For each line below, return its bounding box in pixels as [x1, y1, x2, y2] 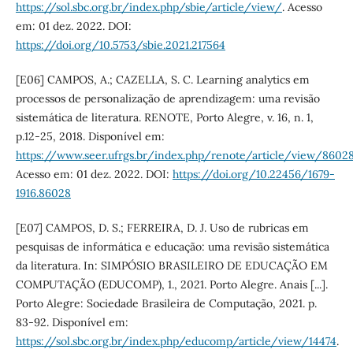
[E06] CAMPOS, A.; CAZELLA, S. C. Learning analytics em [15, 72, 310, 87]
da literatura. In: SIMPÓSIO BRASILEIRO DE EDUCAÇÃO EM [15, 258, 328, 273]
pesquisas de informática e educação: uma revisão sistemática [15, 240, 329, 255]
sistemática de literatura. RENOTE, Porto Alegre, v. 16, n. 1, [15, 110, 314, 125]
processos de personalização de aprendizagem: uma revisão [15, 91, 320, 106]
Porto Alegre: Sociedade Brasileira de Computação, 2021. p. [15, 296, 317, 311]
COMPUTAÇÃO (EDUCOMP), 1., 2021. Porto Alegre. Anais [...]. [15, 277, 328, 292]
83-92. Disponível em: [15, 315, 128, 330]
